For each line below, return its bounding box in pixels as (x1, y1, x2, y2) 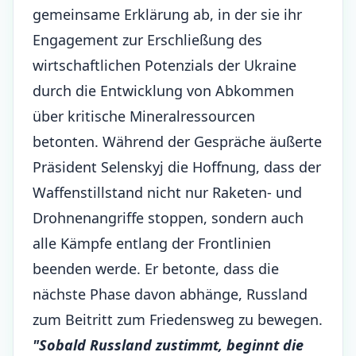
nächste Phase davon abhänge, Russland (33, 284, 308, 304)
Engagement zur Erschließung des (33, 30, 262, 49)
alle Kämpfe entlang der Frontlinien (33, 234, 271, 253)
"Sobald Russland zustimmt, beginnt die (33, 335, 304, 354)
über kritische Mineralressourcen (33, 106, 255, 126)
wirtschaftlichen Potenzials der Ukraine (33, 56, 296, 75)
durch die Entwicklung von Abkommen (33, 81, 294, 100)
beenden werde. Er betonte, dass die (33, 259, 279, 278)
